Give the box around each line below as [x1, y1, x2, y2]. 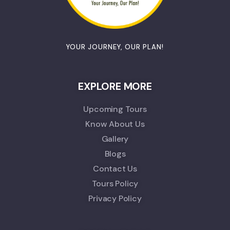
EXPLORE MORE [78, 80, 152, 93]
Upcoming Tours [83, 104, 147, 114]
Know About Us [85, 119, 145, 129]
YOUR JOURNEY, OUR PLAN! [66, 43, 164, 51]
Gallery [101, 133, 129, 144]
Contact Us [93, 163, 137, 174]
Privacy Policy [88, 193, 142, 204]
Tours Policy [91, 178, 139, 189]
